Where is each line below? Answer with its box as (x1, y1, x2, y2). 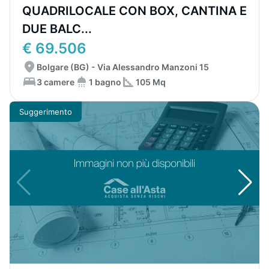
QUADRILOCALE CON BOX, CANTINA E (22, 4, 247, 18)
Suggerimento (19, 106, 72, 116)
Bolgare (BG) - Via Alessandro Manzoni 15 (37, 62, 209, 72)
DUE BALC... (22, 22, 92, 36)
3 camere (37, 76, 74, 87)
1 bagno (89, 76, 121, 87)
